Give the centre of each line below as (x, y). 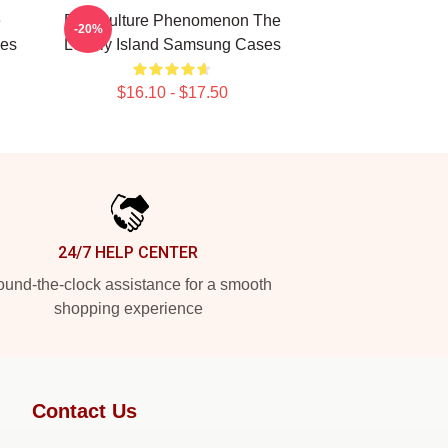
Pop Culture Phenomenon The (172, 20)
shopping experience (128, 308)
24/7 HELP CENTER (128, 252)
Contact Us (84, 411)
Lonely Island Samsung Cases (172, 44)
